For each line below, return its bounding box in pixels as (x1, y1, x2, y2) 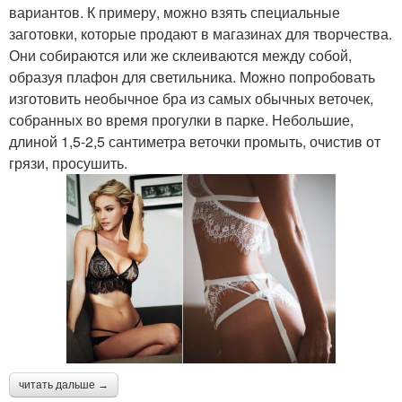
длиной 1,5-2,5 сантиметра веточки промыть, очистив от (9, 131, 380, 152)
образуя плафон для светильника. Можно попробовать (9, 66, 375, 87)
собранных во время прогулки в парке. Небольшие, (9, 109, 354, 130)
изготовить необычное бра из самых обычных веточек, (9, 88, 373, 109)
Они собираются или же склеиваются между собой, (9, 45, 352, 66)
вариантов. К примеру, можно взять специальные (9, 2, 340, 22)
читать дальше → (19, 378, 109, 391)
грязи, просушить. (9, 153, 127, 173)
